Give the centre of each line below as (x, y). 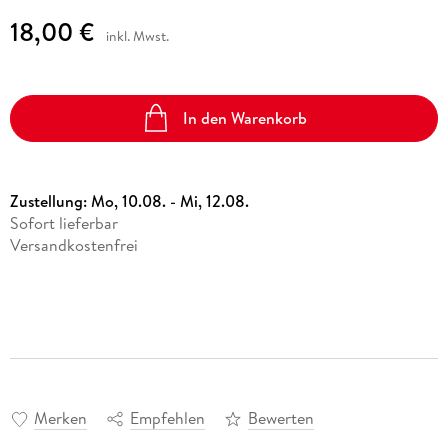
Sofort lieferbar (63, 222)
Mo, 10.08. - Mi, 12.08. (169, 200)
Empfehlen (167, 418)
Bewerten (280, 418)
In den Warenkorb (245, 118)
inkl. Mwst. (137, 36)
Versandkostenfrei (73, 244)
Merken (60, 418)
